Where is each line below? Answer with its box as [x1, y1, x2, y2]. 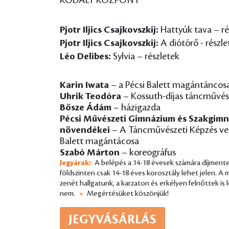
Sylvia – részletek [111, 51, 179, 61]
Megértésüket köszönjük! [87, 190, 169, 198]
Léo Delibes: [60, 51, 111, 61]
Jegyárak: [60, 159, 91, 167]
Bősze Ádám [60, 102, 111, 112]
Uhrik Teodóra [60, 91, 121, 101]
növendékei [60, 125, 110, 135]
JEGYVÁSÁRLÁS [68, 213, 156, 226]
